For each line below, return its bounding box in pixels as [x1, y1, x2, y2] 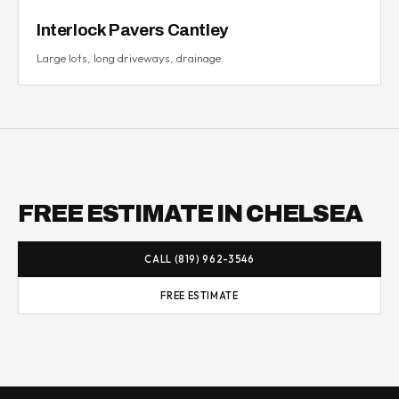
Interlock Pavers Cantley [37, 20, 228, 39]
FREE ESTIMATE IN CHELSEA [18, 199, 363, 227]
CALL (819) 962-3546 [144, 252, 255, 265]
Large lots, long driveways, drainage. [37, 50, 224, 65]
